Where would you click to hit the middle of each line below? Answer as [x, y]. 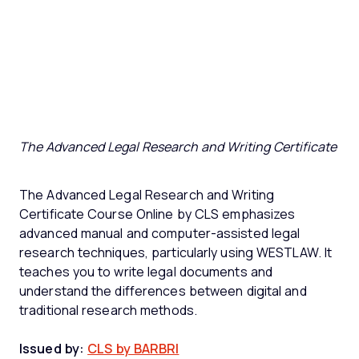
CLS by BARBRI [133, 349]
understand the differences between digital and [163, 291]
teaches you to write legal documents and [146, 272]
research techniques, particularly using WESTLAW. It [176, 252]
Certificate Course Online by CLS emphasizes [157, 214]
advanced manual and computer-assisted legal [160, 233]
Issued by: [52, 349]
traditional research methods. [110, 310]
